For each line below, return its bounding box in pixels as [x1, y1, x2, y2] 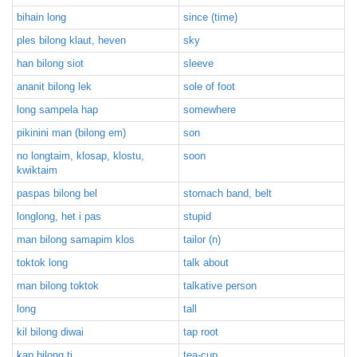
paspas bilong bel [17, 187, 97, 199]
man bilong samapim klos [17, 233, 135, 245]
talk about [183, 257, 229, 269]
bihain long [17, 11, 66, 23]
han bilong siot [17, 57, 84, 69]
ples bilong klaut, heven [17, 34, 126, 46]
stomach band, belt [183, 187, 272, 199]
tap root [183, 326, 218, 338]
